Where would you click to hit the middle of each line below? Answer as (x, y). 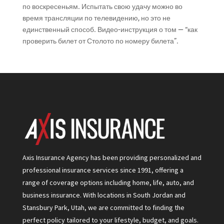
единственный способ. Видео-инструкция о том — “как (110, 29)
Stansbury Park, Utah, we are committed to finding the (103, 207)
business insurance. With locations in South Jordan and (104, 195)
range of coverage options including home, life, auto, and (108, 182)
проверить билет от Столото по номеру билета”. (100, 41)
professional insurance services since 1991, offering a (103, 170)
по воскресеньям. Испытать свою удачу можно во (102, 6)
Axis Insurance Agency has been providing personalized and (112, 157)
